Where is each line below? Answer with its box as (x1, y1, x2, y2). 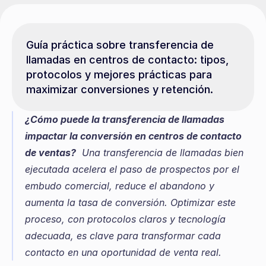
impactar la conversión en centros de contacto (25, 130, 242, 142)
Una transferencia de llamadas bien (76, 147, 243, 159)
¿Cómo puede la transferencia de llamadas (25, 113, 224, 125)
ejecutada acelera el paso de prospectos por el (25, 163, 239, 175)
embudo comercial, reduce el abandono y (25, 180, 214, 192)
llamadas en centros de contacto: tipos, (26, 53, 229, 66)
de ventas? (25, 147, 76, 159)
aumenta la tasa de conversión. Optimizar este (25, 197, 236, 208)
